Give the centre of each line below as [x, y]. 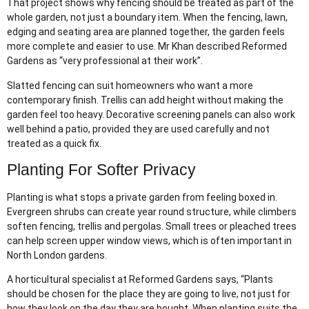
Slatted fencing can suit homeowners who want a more [130, 85]
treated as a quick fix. [54, 143]
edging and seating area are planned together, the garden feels [146, 32]
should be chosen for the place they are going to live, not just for [149, 294]
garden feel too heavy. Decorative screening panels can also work [151, 114]
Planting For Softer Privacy [101, 170]
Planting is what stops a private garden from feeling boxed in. [142, 197]
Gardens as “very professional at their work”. [105, 61]
